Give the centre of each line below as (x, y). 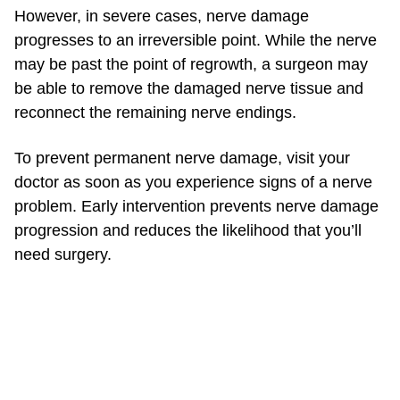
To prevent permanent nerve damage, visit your (182, 158)
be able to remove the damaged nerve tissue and (189, 89)
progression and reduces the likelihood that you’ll (188, 231)
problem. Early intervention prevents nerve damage (196, 207)
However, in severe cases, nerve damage (162, 17)
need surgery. (65, 255)
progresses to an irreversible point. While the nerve (196, 41)
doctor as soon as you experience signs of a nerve (193, 183)
